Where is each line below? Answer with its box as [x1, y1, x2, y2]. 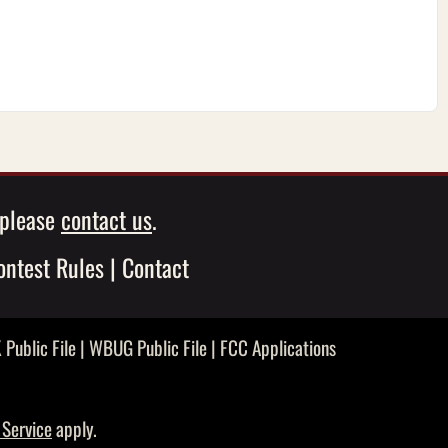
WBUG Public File [89, 332, 207, 362]
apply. [52, 414, 97, 444]
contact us [61, 200, 152, 237]
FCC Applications [220, 332, 336, 362]
